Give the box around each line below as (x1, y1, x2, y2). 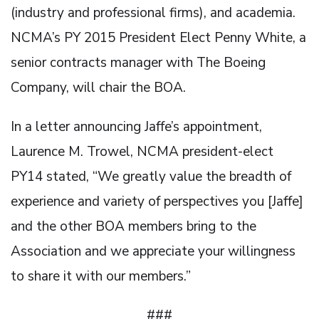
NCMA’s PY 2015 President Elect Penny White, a (11, 28, 306, 47)
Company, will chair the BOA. (11, 78, 186, 97)
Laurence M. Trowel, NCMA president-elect (11, 142, 273, 161)
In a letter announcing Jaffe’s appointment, (11, 117, 262, 136)
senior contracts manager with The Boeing (11, 53, 266, 72)
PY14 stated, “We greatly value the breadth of (11, 167, 291, 186)
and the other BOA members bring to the (11, 216, 256, 236)
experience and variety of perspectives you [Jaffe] (11, 192, 303, 211)
